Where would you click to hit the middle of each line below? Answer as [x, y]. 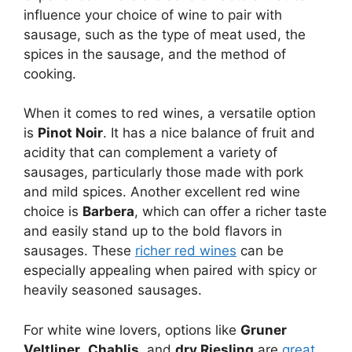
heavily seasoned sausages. [113, 290]
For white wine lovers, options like [132, 330]
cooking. [50, 73]
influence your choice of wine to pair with [153, 15]
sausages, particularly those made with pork [163, 172]
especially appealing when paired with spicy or [170, 271]
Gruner [264, 330]
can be [260, 251]
